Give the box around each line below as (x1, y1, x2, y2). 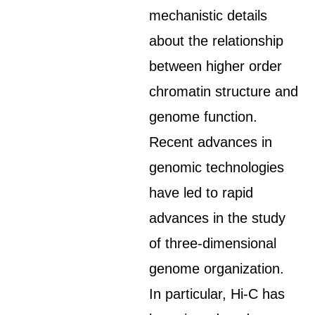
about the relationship (149, 33, 284, 49)
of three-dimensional (149, 236, 277, 251)
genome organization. (149, 261, 285, 276)
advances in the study (149, 210, 286, 226)
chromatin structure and (149, 84, 299, 99)
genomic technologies (149, 160, 285, 175)
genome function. (149, 109, 258, 124)
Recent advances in (149, 134, 273, 150)
